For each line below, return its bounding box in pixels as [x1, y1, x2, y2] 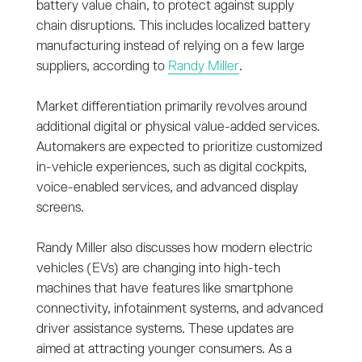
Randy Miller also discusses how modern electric [36, 241, 313, 255]
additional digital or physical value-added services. [36, 120, 320, 134]
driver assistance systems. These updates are [36, 322, 294, 336]
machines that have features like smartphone [36, 281, 293, 296]
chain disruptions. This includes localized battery [36, 19, 310, 33]
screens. [36, 200, 84, 215]
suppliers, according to [36, 59, 168, 74]
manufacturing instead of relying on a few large [36, 39, 305, 53]
